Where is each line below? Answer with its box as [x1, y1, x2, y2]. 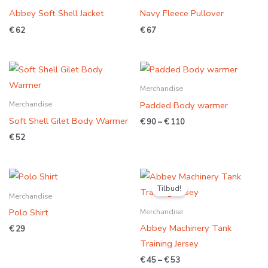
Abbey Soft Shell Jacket [8, 7, 104, 20]
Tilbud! [157, 183, 182, 194]
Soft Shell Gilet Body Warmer [8, 114, 128, 127]
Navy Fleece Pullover [140, 7, 224, 20]
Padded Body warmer [140, 99, 228, 111]
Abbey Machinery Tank [140, 221, 232, 234]
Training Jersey [140, 237, 199, 249]
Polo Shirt [8, 206, 48, 218]
